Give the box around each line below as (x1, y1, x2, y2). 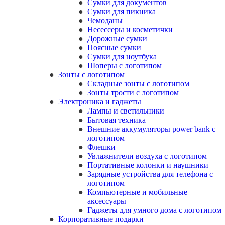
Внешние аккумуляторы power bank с (87, 125, 215, 133)
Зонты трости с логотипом (87, 88, 179, 97)
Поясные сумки (87, 43, 141, 52)
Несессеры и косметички (87, 25, 173, 34)
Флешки (87, 143, 116, 151)
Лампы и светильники (87, 106, 164, 115)
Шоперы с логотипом (87, 61, 162, 70)
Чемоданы (87, 16, 123, 25)
